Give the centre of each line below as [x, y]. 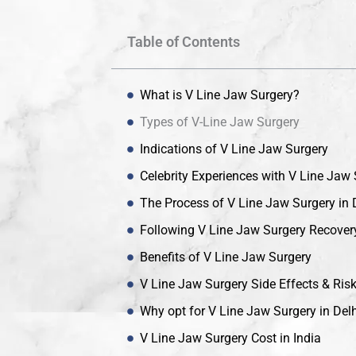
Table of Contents [184, 42]
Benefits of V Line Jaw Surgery [226, 257]
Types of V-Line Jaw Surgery [220, 122]
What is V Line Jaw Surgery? [220, 95]
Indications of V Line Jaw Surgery [234, 149]
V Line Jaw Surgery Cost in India [230, 339]
